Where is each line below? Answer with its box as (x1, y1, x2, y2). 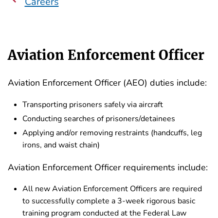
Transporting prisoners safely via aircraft (22, 99, 163, 110)
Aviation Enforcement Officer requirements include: (8, 161, 208, 173)
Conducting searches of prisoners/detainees (22, 113, 175, 124)
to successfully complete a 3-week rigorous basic (22, 196, 195, 207)
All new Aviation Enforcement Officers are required (22, 183, 202, 195)
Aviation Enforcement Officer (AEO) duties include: (8, 76, 207, 89)
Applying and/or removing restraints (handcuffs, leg (22, 127, 202, 138)
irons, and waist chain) (22, 139, 100, 150)
